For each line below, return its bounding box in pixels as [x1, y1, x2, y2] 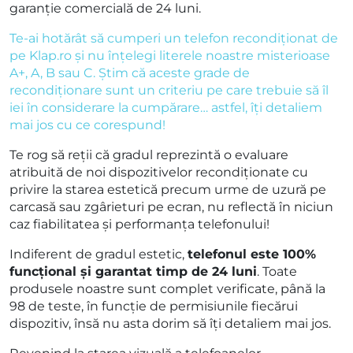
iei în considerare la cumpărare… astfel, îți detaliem [9, 100, 322, 116]
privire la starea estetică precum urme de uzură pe [9, 182, 326, 198]
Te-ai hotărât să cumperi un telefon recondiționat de [9, 31, 338, 46]
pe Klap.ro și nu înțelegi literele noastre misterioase [9, 48, 330, 64]
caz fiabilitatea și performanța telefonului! [9, 217, 269, 232]
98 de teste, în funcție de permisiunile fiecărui [9, 299, 298, 314]
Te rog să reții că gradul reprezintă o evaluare [9, 147, 288, 163]
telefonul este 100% [188, 247, 316, 262]
